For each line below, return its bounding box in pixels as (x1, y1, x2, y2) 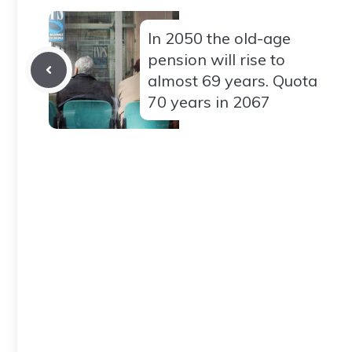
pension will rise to (148, 49, 285, 69)
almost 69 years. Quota (148, 70, 317, 90)
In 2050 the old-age (148, 27, 291, 48)
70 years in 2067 (148, 91, 270, 112)
